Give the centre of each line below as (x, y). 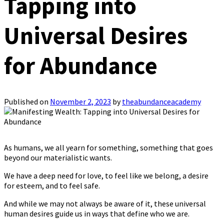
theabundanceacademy (161, 102)
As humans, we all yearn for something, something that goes (108, 148)
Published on (27, 102)
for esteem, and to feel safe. (52, 186)
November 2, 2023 (80, 102)
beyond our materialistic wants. (58, 158)
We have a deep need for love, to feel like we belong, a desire (106, 176)
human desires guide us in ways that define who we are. (97, 214)
